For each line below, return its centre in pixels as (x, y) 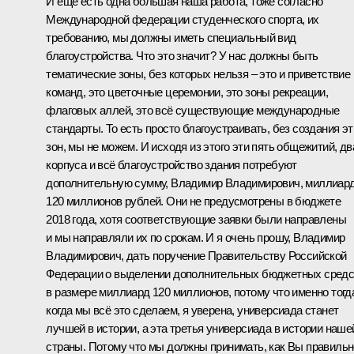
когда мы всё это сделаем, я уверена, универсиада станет (192, 310)
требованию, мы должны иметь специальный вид (171, 37)
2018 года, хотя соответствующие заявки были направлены (196, 219)
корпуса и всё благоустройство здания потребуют (171, 164)
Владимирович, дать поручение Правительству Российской (196, 255)
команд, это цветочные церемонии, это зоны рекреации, (187, 92)
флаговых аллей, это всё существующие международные (193, 110)
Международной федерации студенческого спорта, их (183, 19)
